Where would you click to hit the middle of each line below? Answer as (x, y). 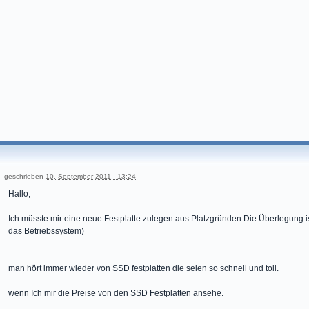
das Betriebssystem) (46, 231)
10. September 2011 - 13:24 (91, 176)
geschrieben (25, 176)
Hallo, (19, 194)
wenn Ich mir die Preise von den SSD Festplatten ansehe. (116, 293)
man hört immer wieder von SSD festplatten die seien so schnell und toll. (143, 268)
